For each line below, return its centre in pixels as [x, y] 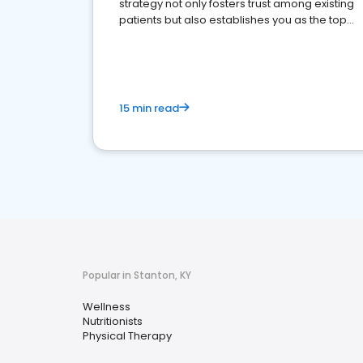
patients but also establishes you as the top [233, 20]
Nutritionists [113, 321]
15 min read [149, 108]
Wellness [107, 307]
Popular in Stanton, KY [137, 275]
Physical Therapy [127, 336]
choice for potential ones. [186, 36]
